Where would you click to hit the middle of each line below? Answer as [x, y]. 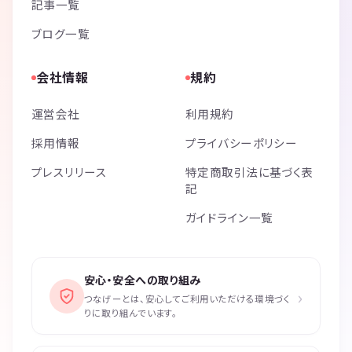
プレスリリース [70, 172]
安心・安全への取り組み [143, 280]
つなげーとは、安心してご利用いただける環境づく [187, 299]
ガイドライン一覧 [229, 218]
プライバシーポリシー [242, 143]
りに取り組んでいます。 [131, 313]
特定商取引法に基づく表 [249, 172]
